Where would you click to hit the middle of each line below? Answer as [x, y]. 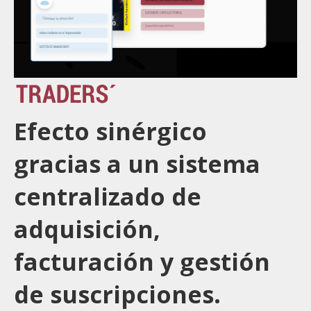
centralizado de [108, 196]
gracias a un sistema [137, 163]
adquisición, [87, 229]
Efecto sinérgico [110, 131]
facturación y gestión [142, 261]
